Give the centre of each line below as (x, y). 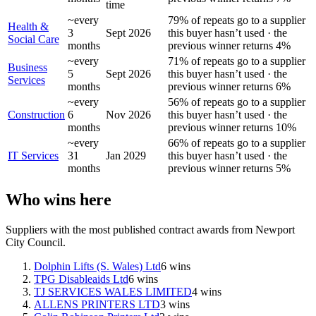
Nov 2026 (128, 114)
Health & (28, 26)
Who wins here (59, 200)
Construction (36, 114)
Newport (275, 230)
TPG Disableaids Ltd (81, 279)
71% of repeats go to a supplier (237, 61)
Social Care (34, 39)
